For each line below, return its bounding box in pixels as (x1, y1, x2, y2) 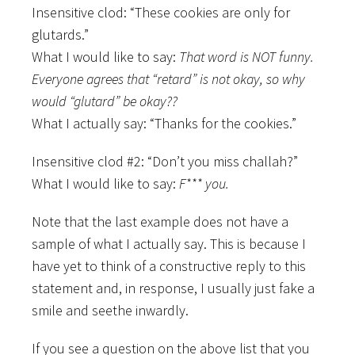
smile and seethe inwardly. (32, 300, 189, 319)
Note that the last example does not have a (32, 212, 288, 231)
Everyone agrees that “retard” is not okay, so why (32, 69, 305, 88)
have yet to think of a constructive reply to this (32, 256, 306, 275)
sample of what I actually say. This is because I (32, 234, 306, 253)
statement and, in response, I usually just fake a (32, 278, 315, 297)
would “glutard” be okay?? (32, 91, 177, 110)
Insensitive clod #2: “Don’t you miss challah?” (32, 151, 298, 170)
